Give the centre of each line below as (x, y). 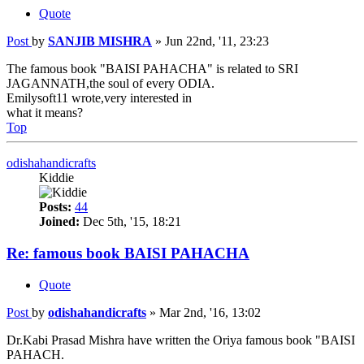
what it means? (45, 113)
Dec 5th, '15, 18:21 (130, 222)
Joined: (59, 222)
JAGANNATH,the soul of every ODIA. (110, 84)
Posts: (55, 207)
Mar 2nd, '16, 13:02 (210, 312)
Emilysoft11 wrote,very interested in (99, 98)
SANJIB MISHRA (100, 41)
